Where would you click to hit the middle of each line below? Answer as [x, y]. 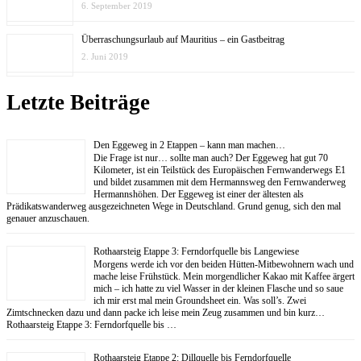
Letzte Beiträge [78, 103]
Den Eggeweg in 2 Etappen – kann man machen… [189, 145]
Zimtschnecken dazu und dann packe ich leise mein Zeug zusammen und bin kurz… [166, 312]
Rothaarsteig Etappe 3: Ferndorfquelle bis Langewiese [196, 251]
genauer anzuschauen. [48, 218]
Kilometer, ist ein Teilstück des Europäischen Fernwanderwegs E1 [220, 170]
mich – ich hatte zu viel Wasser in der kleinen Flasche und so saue [218, 288]
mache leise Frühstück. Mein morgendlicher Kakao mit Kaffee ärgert [224, 276]
